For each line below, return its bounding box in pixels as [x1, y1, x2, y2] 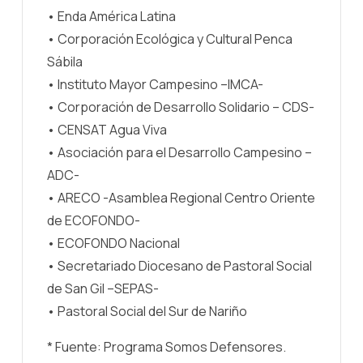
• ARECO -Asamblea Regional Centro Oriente [47, 188, 315, 207]
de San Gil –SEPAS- [47, 279, 159, 297]
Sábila [47, 52, 83, 70]
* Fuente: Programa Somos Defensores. [47, 337, 288, 356]
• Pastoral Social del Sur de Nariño [47, 301, 247, 320]
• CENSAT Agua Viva [47, 120, 167, 139]
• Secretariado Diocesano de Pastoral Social [47, 256, 312, 275]
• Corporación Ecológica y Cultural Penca [47, 29, 293, 48]
